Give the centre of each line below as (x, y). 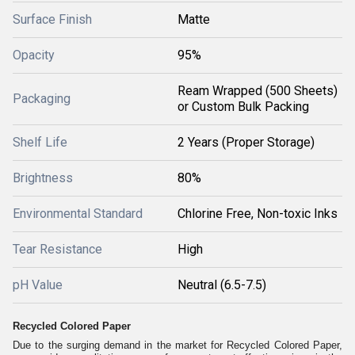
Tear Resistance (57, 249)
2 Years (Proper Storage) (246, 142)
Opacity (34, 55)
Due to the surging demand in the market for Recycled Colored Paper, (177, 345)
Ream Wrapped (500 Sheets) (258, 90)
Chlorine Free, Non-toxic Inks (258, 213)
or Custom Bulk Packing (243, 106)
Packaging (42, 98)
